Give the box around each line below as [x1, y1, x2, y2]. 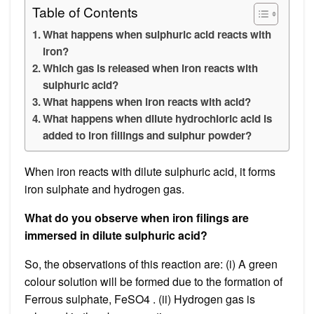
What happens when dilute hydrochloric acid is [43, 110, 273, 126]
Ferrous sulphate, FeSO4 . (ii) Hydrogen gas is [25, 290, 255, 307]
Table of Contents [32, 1, 138, 21]
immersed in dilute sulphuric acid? [25, 226, 207, 243]
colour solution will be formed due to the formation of [25, 273, 282, 289]
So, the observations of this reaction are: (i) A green [25, 255, 278, 272]
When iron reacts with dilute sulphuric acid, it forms [25, 163, 275, 179]
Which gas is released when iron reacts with [43, 60, 259, 76]
